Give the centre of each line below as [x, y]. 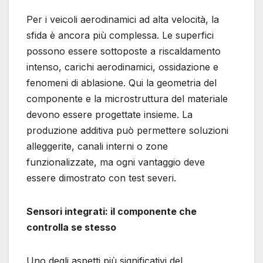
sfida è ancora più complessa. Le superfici [120, 36]
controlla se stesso [71, 227]
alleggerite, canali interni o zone [97, 146]
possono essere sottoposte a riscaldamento [124, 51]
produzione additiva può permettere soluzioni [127, 131]
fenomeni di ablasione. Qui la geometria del [122, 83]
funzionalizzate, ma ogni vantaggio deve [116, 162]
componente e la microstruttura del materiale [127, 99]
